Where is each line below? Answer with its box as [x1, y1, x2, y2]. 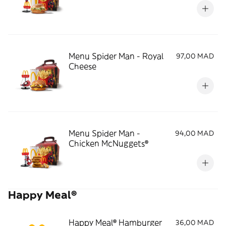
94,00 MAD [175, 129, 214, 138]
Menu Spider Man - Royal [69, 51, 163, 61]
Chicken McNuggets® [69, 138, 148, 148]
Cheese [69, 61, 96, 71]
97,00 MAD [176, 51, 214, 61]
